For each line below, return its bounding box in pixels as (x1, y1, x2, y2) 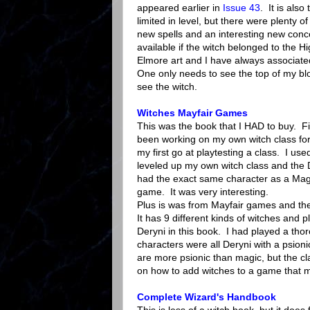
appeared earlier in (137, 2, 223, 14)
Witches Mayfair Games (137, 107, 248, 119)
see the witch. (137, 81, 197, 93)
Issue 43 (223, 2, 260, 14)
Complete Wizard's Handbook (137, 291, 276, 303)
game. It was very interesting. (137, 186, 268, 198)
